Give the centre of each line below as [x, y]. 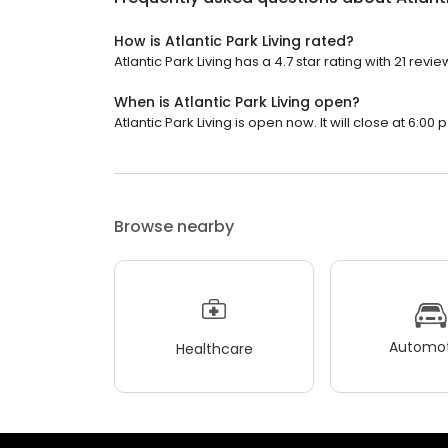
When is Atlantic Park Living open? [237, 102]
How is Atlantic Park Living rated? [234, 41]
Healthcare [214, 348]
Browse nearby [174, 227]
